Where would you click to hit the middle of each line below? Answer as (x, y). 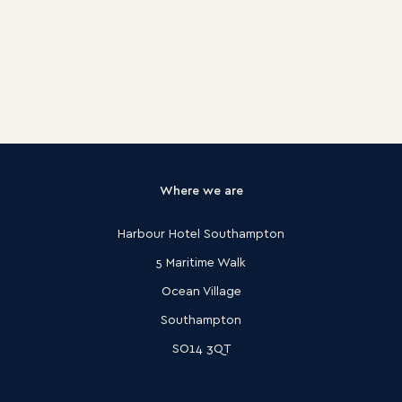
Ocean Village (201, 290)
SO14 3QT (201, 348)
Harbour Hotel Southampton (201, 233)
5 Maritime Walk (201, 262)
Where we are (201, 190)
